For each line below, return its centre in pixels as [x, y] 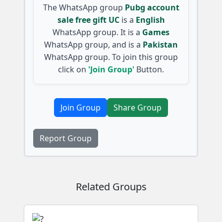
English [150, 20]
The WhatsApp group [83, 7]
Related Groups [111, 186]
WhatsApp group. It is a [96, 32]
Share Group [138, 107]
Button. [149, 69]
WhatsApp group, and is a [92, 44]
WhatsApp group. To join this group [111, 57]
